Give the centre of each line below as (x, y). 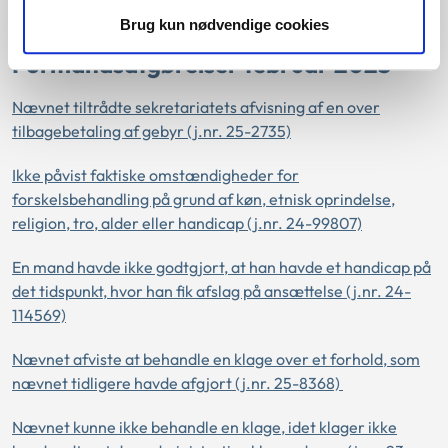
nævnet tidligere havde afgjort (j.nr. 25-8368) (177, 382)
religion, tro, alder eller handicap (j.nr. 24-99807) (187, 222)
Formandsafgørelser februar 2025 (201, 64)
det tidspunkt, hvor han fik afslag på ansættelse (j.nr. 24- (211, 290)
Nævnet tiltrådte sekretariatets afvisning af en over (196, 106)
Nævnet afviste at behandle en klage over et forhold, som (216, 358)
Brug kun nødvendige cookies (224, 24)
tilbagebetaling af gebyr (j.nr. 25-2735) (151, 130)
